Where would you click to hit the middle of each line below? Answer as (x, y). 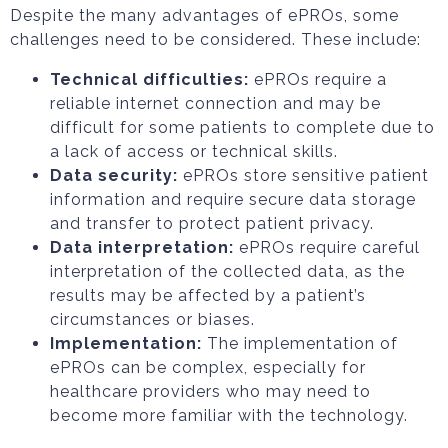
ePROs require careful (327, 247)
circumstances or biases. (152, 319)
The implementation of (300, 343)
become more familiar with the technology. (229, 415)
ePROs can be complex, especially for (208, 367)
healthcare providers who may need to (210, 391)
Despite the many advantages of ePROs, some (204, 15)
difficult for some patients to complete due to (242, 127)
